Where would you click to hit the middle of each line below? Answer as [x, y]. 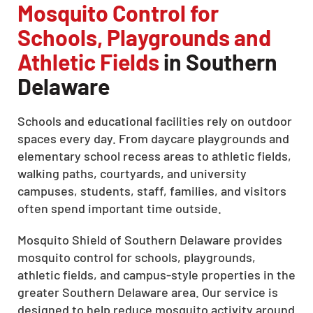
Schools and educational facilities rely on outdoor [155, 121]
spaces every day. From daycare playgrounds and [153, 138]
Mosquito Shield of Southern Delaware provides [150, 240]
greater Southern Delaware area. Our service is [148, 292]
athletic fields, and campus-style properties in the [156, 275]
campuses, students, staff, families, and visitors [152, 191]
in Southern [218, 61]
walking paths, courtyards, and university [132, 173]
